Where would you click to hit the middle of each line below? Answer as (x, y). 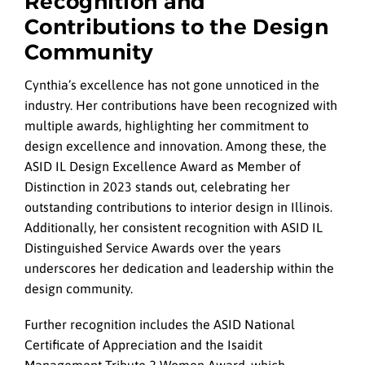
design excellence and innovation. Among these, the (176, 145)
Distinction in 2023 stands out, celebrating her (157, 186)
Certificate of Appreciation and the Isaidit (143, 345)
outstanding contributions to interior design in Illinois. (178, 207)
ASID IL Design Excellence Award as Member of (163, 166)
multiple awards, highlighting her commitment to (167, 125)
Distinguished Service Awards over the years (153, 247)
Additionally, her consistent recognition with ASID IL (174, 227)
